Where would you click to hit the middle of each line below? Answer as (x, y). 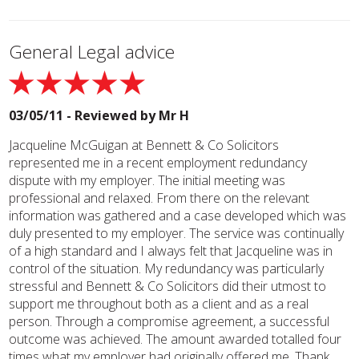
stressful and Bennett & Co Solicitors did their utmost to (168, 286)
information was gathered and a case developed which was (178, 216)
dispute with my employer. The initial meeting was (147, 180)
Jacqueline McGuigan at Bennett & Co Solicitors (144, 145)
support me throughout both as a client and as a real (159, 304)
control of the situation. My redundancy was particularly (167, 268)
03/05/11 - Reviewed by (84, 115)
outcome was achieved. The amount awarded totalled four (175, 339)
